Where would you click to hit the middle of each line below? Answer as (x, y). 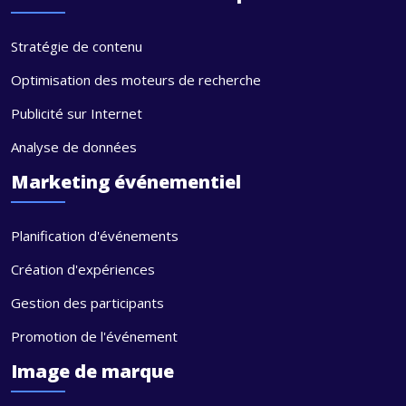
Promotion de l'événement (94, 336)
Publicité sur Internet (77, 113)
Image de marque (92, 371)
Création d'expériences (83, 269)
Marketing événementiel (126, 181)
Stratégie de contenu (77, 46)
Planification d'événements (95, 235)
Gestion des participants (87, 302)
